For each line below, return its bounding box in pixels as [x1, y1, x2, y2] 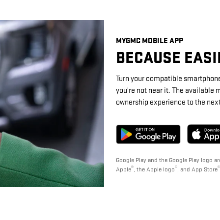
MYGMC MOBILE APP [116, 36, 183, 46]
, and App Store [177, 165, 218, 174]
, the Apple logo [134, 165, 175, 174]
